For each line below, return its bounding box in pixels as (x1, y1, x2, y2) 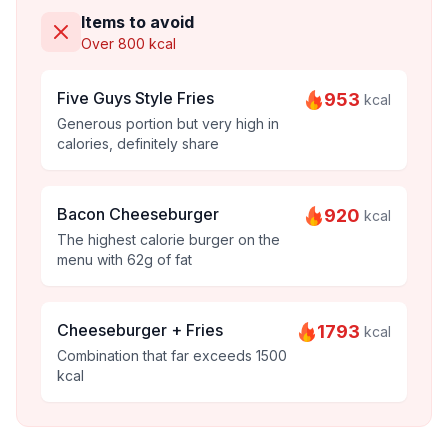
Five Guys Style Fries (57, 88, 214, 108)
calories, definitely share (57, 135, 219, 152)
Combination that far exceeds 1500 (57, 347, 287, 364)
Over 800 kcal (81, 35, 176, 52)
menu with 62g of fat (57, 251, 192, 268)
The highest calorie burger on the (57, 231, 280, 248)
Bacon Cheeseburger (57, 204, 219, 224)
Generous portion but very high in (57, 115, 279, 132)
